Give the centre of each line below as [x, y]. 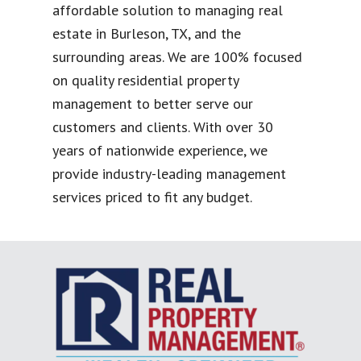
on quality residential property [145, 80]
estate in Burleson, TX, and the [147, 33]
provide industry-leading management [169, 173]
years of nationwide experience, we [160, 150]
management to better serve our [153, 103]
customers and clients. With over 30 [163, 127]
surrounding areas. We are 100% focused [177, 56]
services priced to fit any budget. [152, 197]
